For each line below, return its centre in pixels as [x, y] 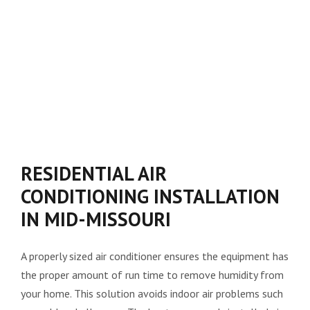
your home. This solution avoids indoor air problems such [152, 293]
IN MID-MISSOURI [96, 219]
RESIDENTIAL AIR [94, 173]
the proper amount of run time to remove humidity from [152, 274]
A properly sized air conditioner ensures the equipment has [155, 256]
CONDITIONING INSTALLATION [150, 196]
